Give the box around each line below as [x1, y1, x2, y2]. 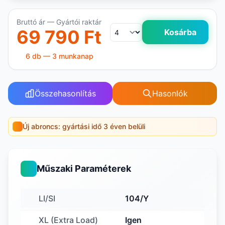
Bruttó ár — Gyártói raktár [17, 18, 101, 26]
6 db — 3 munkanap [25, 52, 93, 60]
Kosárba [164, 27, 196, 37]
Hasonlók [152, 88, 188, 98]
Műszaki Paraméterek [37, 163, 131, 174]
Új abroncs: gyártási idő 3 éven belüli [23, 122, 145, 131]
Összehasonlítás [35, 88, 96, 98]
